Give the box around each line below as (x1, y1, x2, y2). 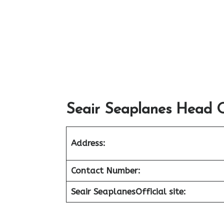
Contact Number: (70, 165, 140, 175)
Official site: (135, 186, 186, 196)
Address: (70, 137, 105, 148)
